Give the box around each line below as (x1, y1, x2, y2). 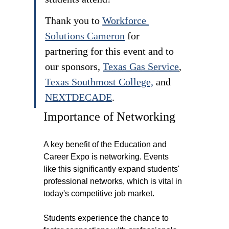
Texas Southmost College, (45, 76, 154, 88)
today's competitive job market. (43, 189, 155, 198)
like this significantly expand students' (43, 165, 182, 174)
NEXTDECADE (45, 91, 112, 103)
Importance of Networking (43, 110, 176, 124)
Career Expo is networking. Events (43, 152, 171, 162)
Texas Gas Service (103, 61, 179, 73)
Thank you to (45, 15, 103, 27)
